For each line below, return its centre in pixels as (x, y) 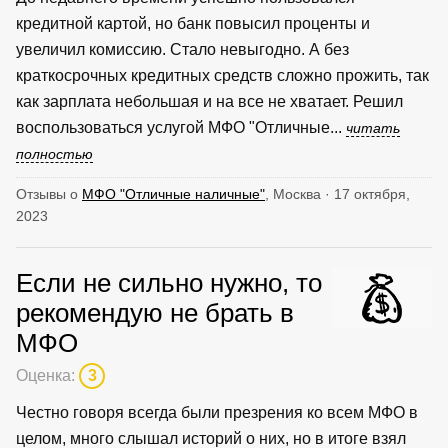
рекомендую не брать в (155, 312)
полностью (54, 153)
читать (373, 127)
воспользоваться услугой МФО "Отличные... (181, 127)
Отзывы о (49, 193)
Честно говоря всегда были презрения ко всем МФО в (217, 412)
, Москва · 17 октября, (337, 193)
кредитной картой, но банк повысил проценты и (193, 23)
